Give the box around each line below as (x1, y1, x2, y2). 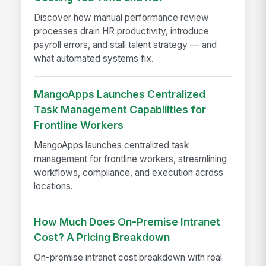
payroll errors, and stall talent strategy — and (34, 39, 217, 51)
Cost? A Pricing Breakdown (34, 231, 170, 244)
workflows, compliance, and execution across (34, 167, 224, 179)
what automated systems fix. (34, 53, 154, 65)
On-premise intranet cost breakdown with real (34, 252, 223, 264)
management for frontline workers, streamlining (34, 153, 227, 165)
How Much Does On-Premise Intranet (34, 216, 221, 229)
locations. (34, 180, 74, 192)
